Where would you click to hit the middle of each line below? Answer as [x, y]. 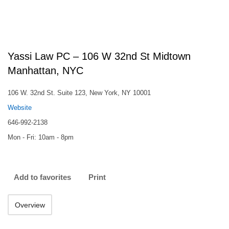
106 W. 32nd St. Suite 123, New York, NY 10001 [79, 93]
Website [20, 108]
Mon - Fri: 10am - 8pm [41, 137]
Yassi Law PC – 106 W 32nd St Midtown [99, 56]
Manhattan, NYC [45, 71]
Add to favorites [42, 177]
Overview [30, 205]
